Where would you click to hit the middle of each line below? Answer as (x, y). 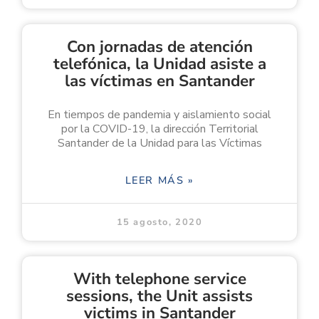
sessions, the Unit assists (159, 296)
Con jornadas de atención (159, 46)
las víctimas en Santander (159, 80)
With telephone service (159, 278)
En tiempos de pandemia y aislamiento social (159, 114)
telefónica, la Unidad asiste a (159, 63)
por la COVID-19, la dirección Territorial (159, 129)
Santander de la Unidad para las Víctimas (159, 143)
